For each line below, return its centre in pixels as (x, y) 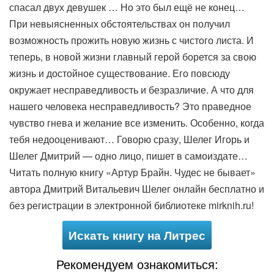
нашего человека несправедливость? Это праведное (130, 106)
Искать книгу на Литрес (137, 235)
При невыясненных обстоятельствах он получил (120, 23)
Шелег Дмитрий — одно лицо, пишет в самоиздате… (128, 155)
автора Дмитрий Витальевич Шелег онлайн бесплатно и (137, 188)
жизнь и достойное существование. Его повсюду (120, 73)
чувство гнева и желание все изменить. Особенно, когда (137, 122)
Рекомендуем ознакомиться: (137, 264)
